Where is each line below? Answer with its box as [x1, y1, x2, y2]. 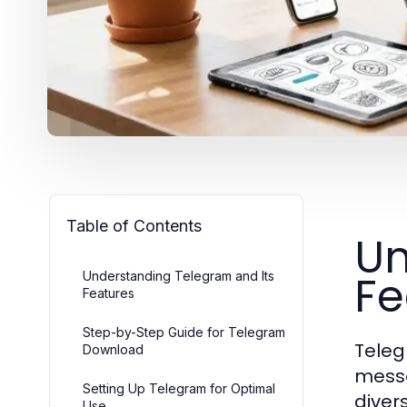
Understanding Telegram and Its [83, 268, 274, 283]
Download [83, 342, 144, 357]
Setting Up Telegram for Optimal [83, 381, 275, 396]
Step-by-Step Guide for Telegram [83, 324, 285, 340]
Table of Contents [66, 216, 202, 235]
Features [83, 285, 134, 301]
